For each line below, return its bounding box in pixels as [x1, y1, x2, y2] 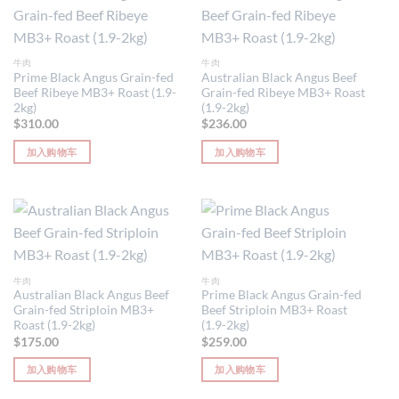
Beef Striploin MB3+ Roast [201, 303, 348, 318]
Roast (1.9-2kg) [12, 318, 95, 333]
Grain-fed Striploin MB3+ [12, 303, 154, 318]
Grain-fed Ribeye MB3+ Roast [201, 85, 366, 100]
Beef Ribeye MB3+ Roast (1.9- [12, 85, 176, 100]
